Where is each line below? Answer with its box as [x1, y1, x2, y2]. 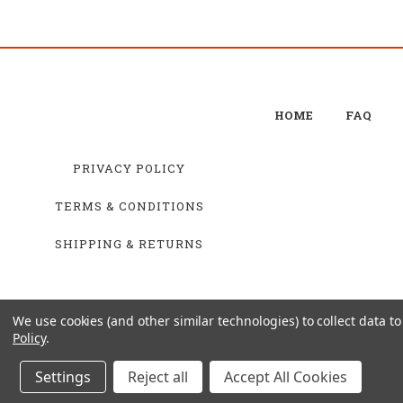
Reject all [128, 367, 188, 387]
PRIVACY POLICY [73, 159, 185, 176]
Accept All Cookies [224, 367, 347, 387]
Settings [35, 367, 91, 387]
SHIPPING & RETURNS [55, 235, 203, 252]
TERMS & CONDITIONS [54, 197, 204, 214]
